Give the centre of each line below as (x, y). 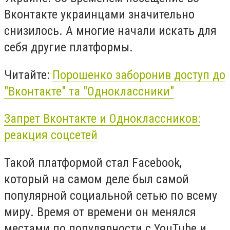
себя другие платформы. (69, 47)
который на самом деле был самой (97, 179)
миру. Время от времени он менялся (100, 212)
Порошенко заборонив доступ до (139, 75)
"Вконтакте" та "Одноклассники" (89, 91)
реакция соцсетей (51, 135)
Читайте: (28, 75)
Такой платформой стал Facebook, (93, 162)
